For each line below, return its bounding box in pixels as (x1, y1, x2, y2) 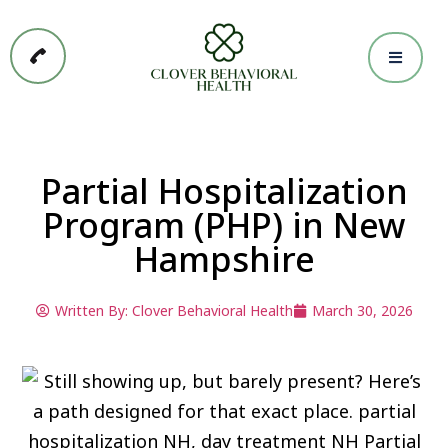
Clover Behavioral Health (127, 301, 293, 321)
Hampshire (133, 236, 315, 283)
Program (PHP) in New (43, 202, 405, 249)
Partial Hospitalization (40, 168, 408, 215)
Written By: (54, 301, 128, 321)
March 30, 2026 (311, 301, 413, 321)
